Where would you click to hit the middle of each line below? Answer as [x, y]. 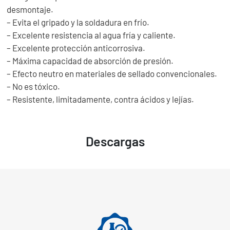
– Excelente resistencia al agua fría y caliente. [91, 35]
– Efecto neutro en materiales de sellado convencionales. [112, 73]
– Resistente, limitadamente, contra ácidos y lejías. [101, 99]
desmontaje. [30, 9]
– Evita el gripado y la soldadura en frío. [78, 22]
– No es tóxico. [34, 86]
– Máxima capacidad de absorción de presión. [90, 60]
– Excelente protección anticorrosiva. [76, 47]
